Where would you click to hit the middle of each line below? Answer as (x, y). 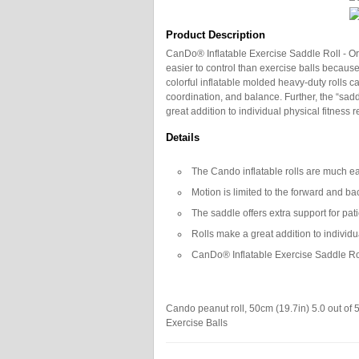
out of (340, 309)
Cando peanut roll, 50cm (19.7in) (238, 309)
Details (183, 137)
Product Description (216, 35)
